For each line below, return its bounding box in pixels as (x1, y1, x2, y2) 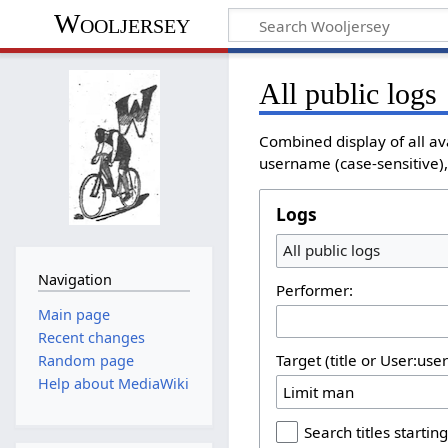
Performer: (276, 279, 354, 300)
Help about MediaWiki (37, 374, 189, 394)
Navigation (37, 270, 112, 290)
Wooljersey (53, 8, 190, 40)
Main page (37, 304, 110, 324)
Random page (37, 351, 134, 371)
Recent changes (37, 327, 145, 347)
